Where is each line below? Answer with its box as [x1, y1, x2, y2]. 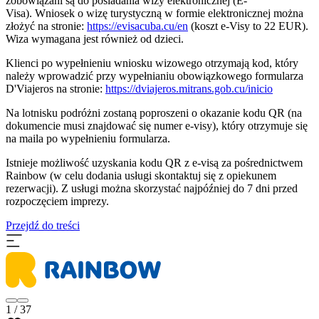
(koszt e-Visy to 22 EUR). [188, 19, 308, 32]
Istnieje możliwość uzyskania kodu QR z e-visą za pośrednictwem [6, 156, 303, 169]
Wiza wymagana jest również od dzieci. [6, 32, 187, 45]
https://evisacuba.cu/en [87, 19, 188, 32]
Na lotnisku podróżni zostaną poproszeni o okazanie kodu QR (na [6, 106, 302, 119]
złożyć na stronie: [6, 19, 87, 32]
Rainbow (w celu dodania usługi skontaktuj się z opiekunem [6, 169, 276, 182]
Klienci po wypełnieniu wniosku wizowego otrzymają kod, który [6, 56, 298, 69]
